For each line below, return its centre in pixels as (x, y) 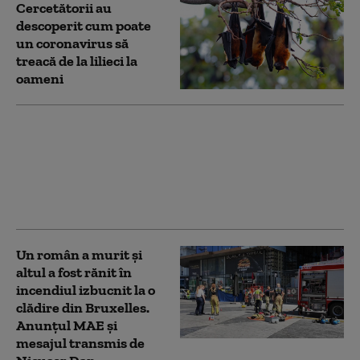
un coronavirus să (72, 44)
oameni (40, 79)
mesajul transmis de (80, 344)
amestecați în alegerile (88, 176)
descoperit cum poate (84, 26)
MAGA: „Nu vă (61, 159)
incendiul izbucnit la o (86, 290)
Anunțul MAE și (67, 326)
